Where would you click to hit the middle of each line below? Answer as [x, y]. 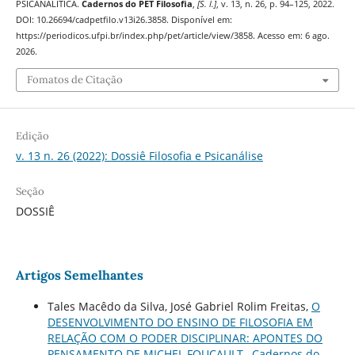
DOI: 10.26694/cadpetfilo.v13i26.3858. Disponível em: [124, 20]
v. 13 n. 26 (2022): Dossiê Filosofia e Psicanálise [139, 155]
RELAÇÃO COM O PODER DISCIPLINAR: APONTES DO [185, 338]
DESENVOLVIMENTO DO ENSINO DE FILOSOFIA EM [180, 322]
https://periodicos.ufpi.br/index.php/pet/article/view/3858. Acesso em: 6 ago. [172, 36]
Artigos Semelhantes [79, 275]
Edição [32, 136]
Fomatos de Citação [74, 79]
